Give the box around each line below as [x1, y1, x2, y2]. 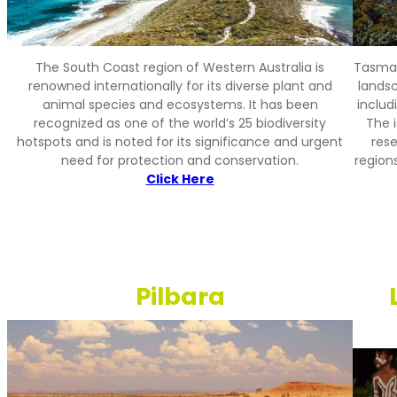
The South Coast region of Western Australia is [35, 58, 324, 77]
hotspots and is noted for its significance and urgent [17, 133, 343, 152]
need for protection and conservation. [61, 152, 299, 170]
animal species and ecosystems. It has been [42, 96, 318, 114]
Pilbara [135, 280, 225, 314]
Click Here [145, 170, 214, 189]
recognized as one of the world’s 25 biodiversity [34, 114, 326, 133]
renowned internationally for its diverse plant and [27, 77, 332, 96]
